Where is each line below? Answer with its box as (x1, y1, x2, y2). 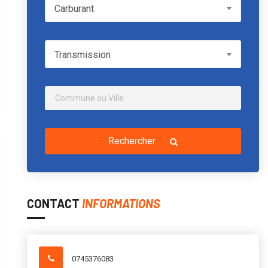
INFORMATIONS (82, 196, 160, 211)
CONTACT (27, 196, 82, 211)
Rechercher (108, 135, 158, 147)
